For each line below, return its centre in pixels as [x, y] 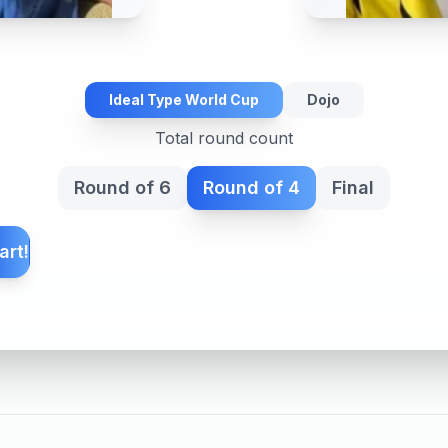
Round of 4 [251, 187]
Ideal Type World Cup [183, 99]
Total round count [224, 138]
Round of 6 [122, 187]
